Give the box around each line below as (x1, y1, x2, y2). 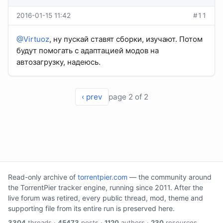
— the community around (127, 172, 212, 181)
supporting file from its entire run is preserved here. (8, 204, 175, 213)
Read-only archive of (8, 172, 78, 181)
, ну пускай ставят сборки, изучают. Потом (49, 34, 203, 44)
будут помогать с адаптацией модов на (16, 46, 159, 56)
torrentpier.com (78, 172, 127, 181)
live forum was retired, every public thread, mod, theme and (8, 193, 203, 202)
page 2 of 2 (108, 92, 148, 102)
